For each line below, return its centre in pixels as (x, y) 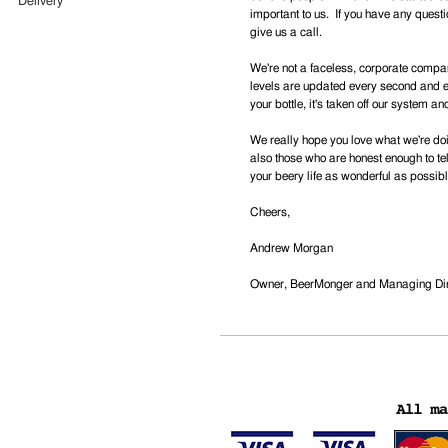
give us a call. (289, 32)
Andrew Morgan (291, 248)
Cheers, (270, 212)
